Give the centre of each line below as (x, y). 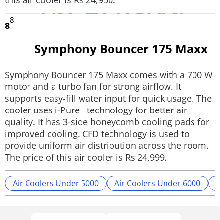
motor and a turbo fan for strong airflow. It (93, 86)
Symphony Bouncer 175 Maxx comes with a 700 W (109, 75)
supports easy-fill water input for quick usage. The (108, 98)
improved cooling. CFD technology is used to (97, 134)
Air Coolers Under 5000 (56, 183)
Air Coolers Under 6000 (157, 183)
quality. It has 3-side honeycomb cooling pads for (107, 122)
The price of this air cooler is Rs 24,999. (86, 157)
